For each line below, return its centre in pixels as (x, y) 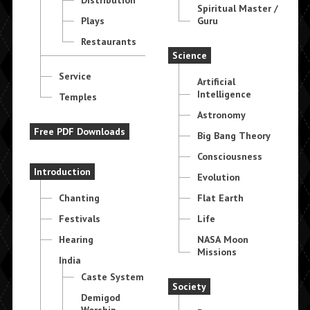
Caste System (112, 276)
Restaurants (108, 41)
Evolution (219, 177)
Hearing (76, 239)
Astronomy (222, 115)
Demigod (100, 297)
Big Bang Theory (234, 135)
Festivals (79, 218)
